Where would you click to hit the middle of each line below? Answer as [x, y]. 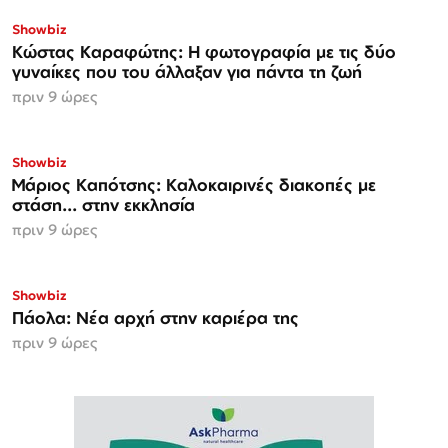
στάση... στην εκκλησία [103, 205]
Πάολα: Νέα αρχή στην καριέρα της [155, 318]
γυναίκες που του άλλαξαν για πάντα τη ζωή [187, 72]
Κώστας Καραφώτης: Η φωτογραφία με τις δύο [204, 52]
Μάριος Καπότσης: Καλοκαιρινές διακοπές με [185, 185]
